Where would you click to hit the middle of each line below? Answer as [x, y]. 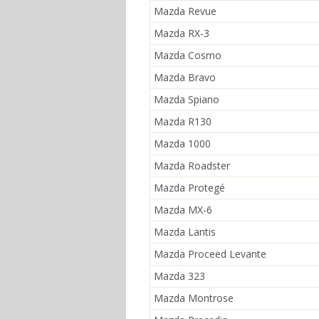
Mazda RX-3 [182, 33]
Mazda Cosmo [188, 55]
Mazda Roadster [192, 166]
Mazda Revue [185, 11]
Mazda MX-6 [183, 210]
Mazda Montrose [194, 298]
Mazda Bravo [185, 77]
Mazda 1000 [182, 143]
